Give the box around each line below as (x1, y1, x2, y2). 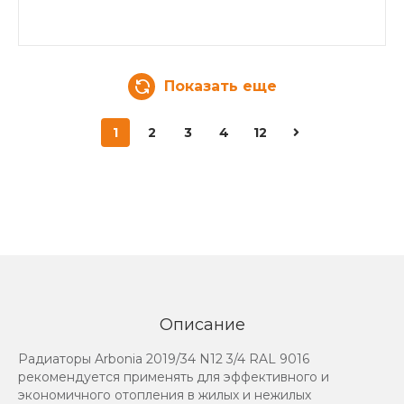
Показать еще (163, 77, 277, 95)
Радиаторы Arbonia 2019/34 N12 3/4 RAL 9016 (18, 350, 309, 367)
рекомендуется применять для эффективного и (18, 368, 329, 385)
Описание (159, 314, 245, 335)
